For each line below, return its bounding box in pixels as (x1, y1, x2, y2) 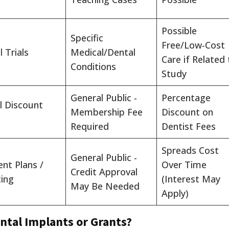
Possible (162, 25, 197, 37)
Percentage (162, 91, 211, 104)
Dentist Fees (162, 120, 216, 133)
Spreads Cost (162, 144, 219, 157)
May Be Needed (71, 180, 140, 193)
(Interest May (162, 173, 220, 186)
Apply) (162, 187, 189, 200)
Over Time (162, 158, 207, 171)
